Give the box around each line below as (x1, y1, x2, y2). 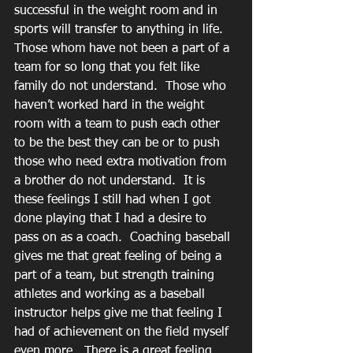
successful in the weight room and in (14, 5, 221, 17)
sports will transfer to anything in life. (14, 24, 231, 36)
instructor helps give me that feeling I (14, 307, 226, 320)
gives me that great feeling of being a (14, 251, 225, 263)
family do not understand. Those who (14, 80, 230, 93)
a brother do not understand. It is (14, 175, 209, 188)
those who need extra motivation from (14, 156, 230, 169)
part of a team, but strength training (14, 269, 218, 282)
